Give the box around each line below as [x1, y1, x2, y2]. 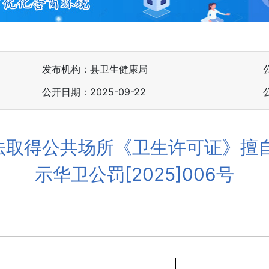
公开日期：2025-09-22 [42, 86, 147, 98]
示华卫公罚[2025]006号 [35, 163, 234, 185]
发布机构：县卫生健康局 [42, 63, 148, 75]
